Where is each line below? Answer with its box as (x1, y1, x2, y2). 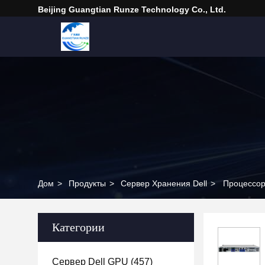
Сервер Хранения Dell (121, 179, 207, 188)
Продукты (69, 179, 106, 188)
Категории (52, 221, 105, 234)
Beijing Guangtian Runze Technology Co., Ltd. (38, 5, 226, 14)
